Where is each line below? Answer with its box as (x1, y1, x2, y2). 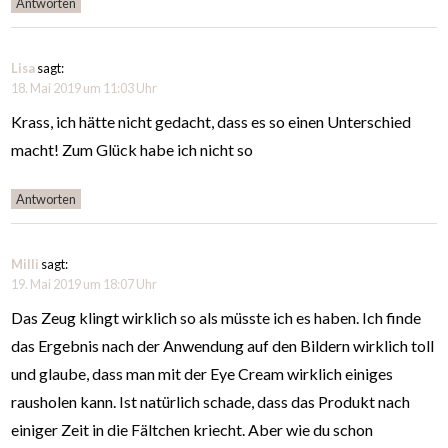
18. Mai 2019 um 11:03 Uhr (11, 80, 158, 97)
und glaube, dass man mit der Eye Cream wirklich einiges (11, 364, 394, 384)
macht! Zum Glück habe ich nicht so (11, 140, 254, 160)
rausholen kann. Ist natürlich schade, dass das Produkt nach (11, 392, 411, 412)
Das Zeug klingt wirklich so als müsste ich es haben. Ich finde (11, 308, 422, 328)
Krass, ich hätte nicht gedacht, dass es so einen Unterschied (11, 112, 412, 132)
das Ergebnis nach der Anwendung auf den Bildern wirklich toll (11, 336, 435, 356)
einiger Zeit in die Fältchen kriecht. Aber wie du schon (11, 420, 374, 440)
